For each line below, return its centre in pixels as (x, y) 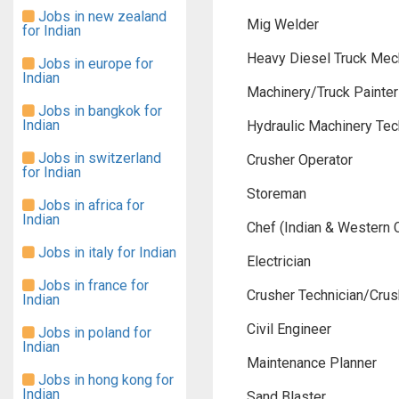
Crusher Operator (300, 160)
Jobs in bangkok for (98, 111)
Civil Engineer (289, 329)
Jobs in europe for (94, 64)
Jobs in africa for (90, 205)
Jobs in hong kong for (104, 380)
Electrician (279, 261)
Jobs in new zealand (101, 16)
